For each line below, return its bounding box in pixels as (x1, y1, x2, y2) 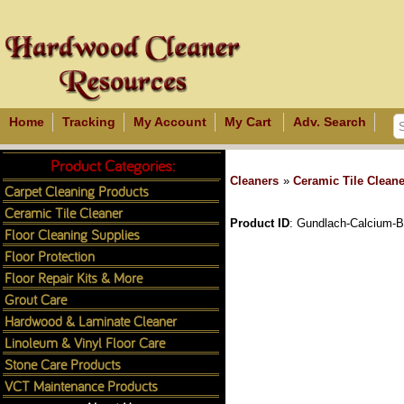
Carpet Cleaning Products (5, 181, 149, 200)
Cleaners (230, 174, 279, 188)
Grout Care (5, 289, 67, 308)
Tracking (62, 115, 115, 129)
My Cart (225, 115, 271, 129)
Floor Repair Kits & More (5, 268, 142, 287)
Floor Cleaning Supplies (5, 225, 140, 243)
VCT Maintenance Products (5, 376, 158, 395)
